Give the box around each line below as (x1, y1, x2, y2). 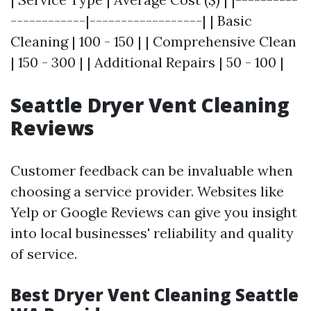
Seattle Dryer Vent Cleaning (10, 92, 289, 118)
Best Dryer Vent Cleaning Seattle (10, 283, 299, 306)
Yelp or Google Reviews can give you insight (10, 203, 297, 221)
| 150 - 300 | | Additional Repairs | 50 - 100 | (10, 53, 284, 71)
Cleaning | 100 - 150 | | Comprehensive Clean (10, 33, 296, 50)
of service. (10, 245, 77, 262)
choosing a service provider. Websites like (10, 183, 284, 200)
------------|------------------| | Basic (10, 12, 252, 29)
